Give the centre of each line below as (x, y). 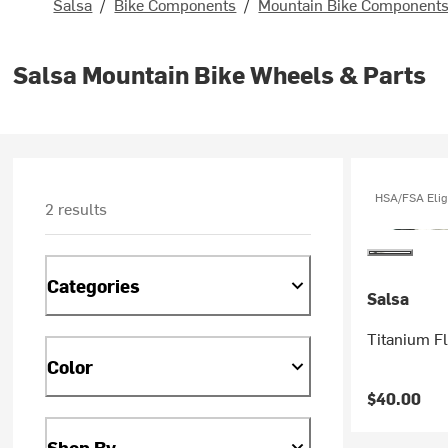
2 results (76, 208)
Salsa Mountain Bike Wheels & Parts (220, 74)
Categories (94, 285)
